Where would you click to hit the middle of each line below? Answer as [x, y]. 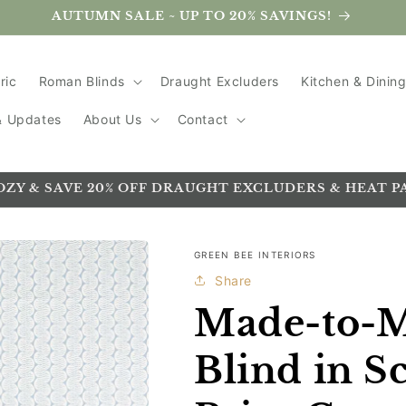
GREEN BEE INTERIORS [255, 255]
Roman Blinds [82, 81]
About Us [112, 119]
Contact [203, 119]
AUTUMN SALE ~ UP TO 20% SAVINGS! [191, 16]
